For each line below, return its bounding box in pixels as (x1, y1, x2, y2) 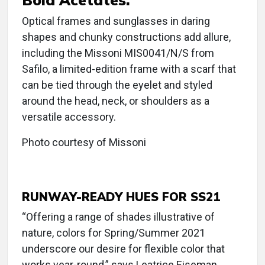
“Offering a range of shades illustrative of (22, 211, 215, 224)
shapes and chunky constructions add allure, (22, 31, 231, 44)
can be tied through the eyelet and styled (22, 79, 212, 92)
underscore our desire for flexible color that (22, 243, 225, 256)
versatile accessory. (22, 111, 116, 124)
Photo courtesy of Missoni (22, 136, 146, 149)
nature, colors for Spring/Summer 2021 (22, 227, 205, 240)
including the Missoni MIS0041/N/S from (22, 47, 214, 60)
